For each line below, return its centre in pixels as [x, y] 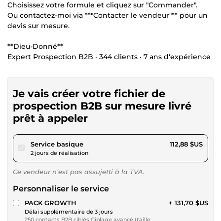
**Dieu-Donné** [35, 46]
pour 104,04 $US [110, 143]
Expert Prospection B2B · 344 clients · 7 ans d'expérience [109, 56]
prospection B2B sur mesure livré [102, 106]
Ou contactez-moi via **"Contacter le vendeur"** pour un [108, 15]
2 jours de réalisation [59, 153]
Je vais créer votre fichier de [89, 93]
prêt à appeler [50, 118]
